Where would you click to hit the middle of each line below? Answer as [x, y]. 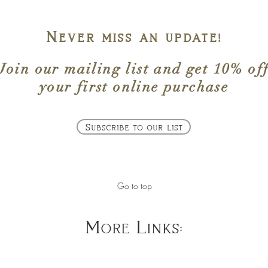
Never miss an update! [134, 36]
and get [184, 69]
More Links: [133, 226]
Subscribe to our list [134, 127]
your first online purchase [134, 87]
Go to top [134, 186]
